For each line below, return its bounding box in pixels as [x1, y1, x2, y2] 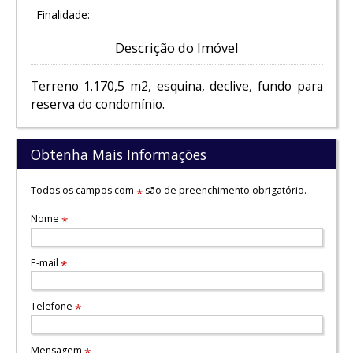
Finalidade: [35, 7, 90, 23]
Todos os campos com [30, 183, 136, 197]
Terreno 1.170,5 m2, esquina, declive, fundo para [30, 76, 323, 95]
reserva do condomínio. [30, 95, 168, 113]
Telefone [30, 299, 75, 314]
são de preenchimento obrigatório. [142, 183, 307, 197]
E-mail [30, 255, 61, 269]
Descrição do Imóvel [115, 39, 238, 58]
